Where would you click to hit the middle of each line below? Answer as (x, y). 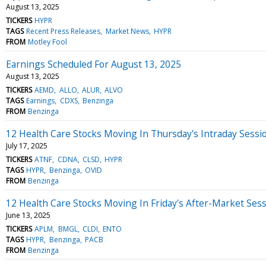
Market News (127, 31)
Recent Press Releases (64, 31)
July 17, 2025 (27, 145)
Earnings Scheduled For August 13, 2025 (94, 64)
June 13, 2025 (28, 215)
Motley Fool (48, 42)
